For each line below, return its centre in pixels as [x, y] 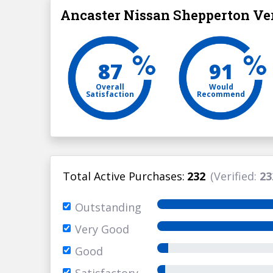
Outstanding [108, 207]
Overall [110, 87]
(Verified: [235, 176]
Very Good [102, 229]
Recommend [221, 94]
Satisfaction [110, 94]
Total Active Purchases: [124, 176]
